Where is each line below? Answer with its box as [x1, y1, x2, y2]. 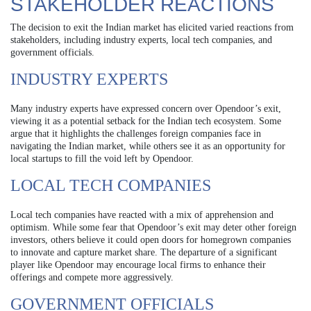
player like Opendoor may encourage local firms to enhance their [10, 259, 266, 270]
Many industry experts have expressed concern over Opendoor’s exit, [10, 103, 281, 114]
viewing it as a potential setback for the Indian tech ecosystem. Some [10, 115, 281, 126]
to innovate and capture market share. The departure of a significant [10, 246, 277, 258]
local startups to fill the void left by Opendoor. [10, 153, 194, 164]
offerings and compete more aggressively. [10, 271, 174, 283]
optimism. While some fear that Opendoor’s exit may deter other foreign [10, 221, 296, 233]
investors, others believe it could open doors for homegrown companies [10, 234, 291, 245]
